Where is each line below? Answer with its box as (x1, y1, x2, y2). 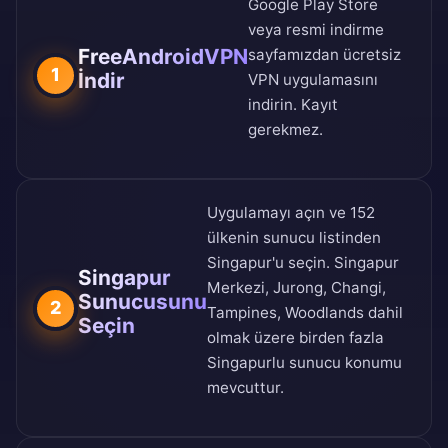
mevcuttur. (207, 378, 284, 398)
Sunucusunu (78, 289, 207, 315)
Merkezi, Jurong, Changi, (207, 278, 386, 298)
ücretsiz (339, 45, 401, 65)
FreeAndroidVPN (78, 44, 248, 70)
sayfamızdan (248, 45, 339, 65)
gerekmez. (248, 120, 323, 140)
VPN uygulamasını (248, 70, 378, 90)
